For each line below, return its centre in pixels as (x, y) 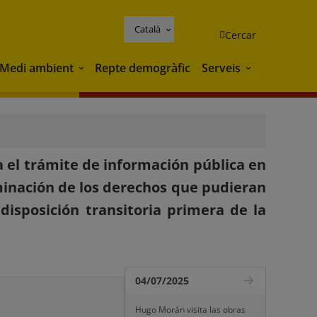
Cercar (241, 35)
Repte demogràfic (143, 68)
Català (148, 29)
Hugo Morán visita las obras (190, 310)
